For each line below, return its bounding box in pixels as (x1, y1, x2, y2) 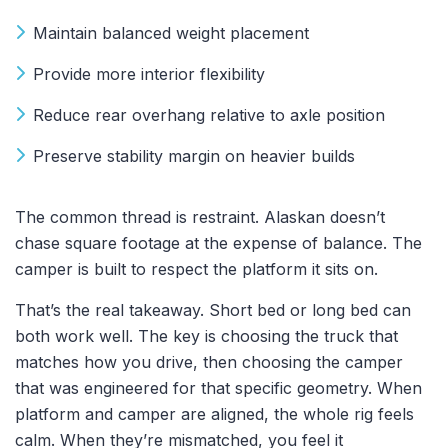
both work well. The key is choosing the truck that (15, 325, 398, 346)
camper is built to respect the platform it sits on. (15, 258, 378, 279)
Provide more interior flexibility (33, 63, 265, 84)
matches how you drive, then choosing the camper (15, 351, 403, 372)
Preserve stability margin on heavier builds (33, 145, 355, 166)
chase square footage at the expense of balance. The (15, 232, 422, 253)
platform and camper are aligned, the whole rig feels (15, 403, 414, 424)
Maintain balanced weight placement (33, 22, 309, 43)
